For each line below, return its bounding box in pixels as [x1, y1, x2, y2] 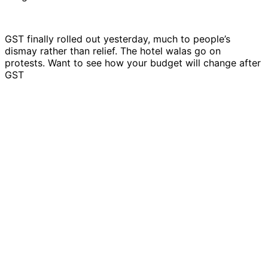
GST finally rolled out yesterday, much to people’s [5, 32, 230, 45]
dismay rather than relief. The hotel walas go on [5, 44, 221, 57]
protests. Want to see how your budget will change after [5, 56, 261, 69]
